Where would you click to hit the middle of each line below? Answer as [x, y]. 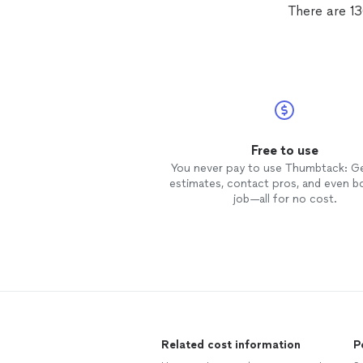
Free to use [284, 150]
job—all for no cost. [284, 199]
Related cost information [231, 345]
